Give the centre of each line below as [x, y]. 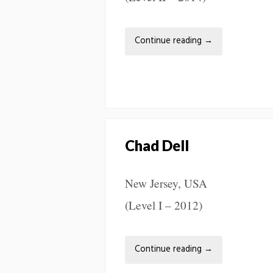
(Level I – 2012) [164, 205]
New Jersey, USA [166, 183]
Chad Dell [157, 145]
